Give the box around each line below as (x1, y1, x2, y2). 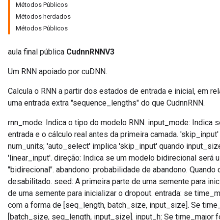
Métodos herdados (16, 13, 71, 20)
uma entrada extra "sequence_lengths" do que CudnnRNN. (8, 98, 205, 108)
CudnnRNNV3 (66, 47, 114, 56)
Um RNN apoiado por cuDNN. (8, 67, 107, 76)
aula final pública (8, 47, 66, 56)
